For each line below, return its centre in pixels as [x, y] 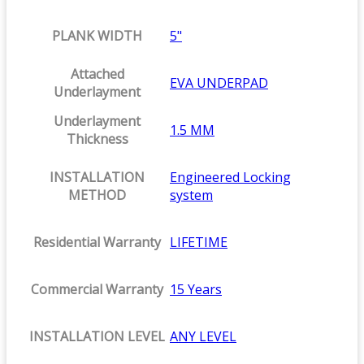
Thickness [97, 139]
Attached [97, 74]
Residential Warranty [97, 243]
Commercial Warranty [97, 290]
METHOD [97, 195]
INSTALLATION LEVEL [97, 337]
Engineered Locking [230, 178]
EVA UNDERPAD [219, 83]
